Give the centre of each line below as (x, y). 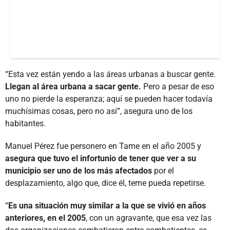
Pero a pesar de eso (178, 86)
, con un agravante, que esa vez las (149, 218)
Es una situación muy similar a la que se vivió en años (107, 205)
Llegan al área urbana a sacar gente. (73, 86)
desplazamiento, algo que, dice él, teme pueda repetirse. (106, 183)
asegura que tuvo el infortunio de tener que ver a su (101, 158)
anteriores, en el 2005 (45, 218)
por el (163, 170)
